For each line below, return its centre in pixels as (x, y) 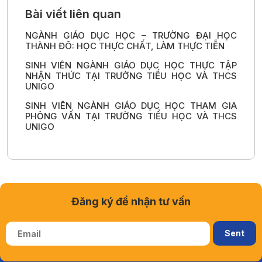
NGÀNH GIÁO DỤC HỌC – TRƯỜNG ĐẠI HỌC (131, 36)
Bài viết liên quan (73, 14)
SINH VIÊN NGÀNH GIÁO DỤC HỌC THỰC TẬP (131, 65)
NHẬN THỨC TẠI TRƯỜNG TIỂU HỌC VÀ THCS (131, 76)
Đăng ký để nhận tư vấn (131, 202)
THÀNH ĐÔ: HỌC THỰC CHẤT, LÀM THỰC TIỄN (125, 46)
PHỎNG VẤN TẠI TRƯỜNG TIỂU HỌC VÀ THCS (131, 116)
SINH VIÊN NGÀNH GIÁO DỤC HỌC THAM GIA (131, 106)
